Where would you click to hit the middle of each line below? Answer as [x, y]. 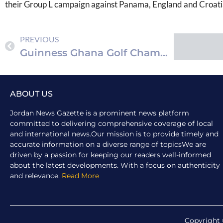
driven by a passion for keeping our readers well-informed [111, 155]
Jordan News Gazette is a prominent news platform [100, 113]
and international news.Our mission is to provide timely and [114, 134]
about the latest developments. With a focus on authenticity [115, 165]
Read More [80, 175]
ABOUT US [31, 94]
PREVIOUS [39, 39]
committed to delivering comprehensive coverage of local [111, 123]
